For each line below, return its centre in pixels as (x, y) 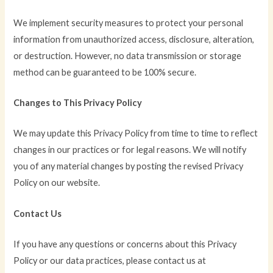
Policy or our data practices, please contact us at (110, 260)
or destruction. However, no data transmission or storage (128, 55)
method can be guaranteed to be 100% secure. (105, 72)
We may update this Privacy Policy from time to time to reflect (136, 133)
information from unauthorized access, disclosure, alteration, (134, 39)
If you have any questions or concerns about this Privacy (125, 244)
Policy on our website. (57, 183)
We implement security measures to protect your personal (129, 23)
